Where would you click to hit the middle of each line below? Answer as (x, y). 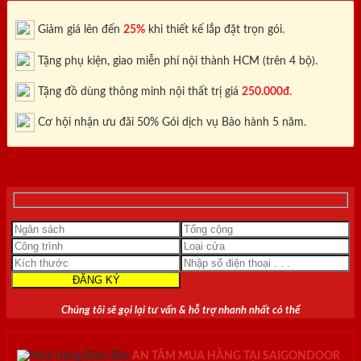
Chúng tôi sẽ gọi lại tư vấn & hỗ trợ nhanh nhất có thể (180, 311)
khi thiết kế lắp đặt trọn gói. (215, 29)
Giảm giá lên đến (79, 29)
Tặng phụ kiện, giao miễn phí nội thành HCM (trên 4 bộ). (176, 60)
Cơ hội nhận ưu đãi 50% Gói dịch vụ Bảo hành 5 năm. (170, 122)
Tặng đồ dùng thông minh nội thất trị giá (138, 91)
